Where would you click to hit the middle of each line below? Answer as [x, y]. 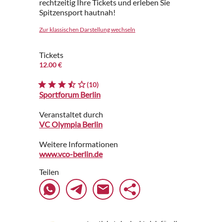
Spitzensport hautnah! [77, 12]
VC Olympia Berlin [71, 124]
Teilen [49, 172]
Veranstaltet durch [71, 114]
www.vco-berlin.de [71, 154]
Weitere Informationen [79, 144]
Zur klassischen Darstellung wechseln [87, 29]
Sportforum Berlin [70, 94]
